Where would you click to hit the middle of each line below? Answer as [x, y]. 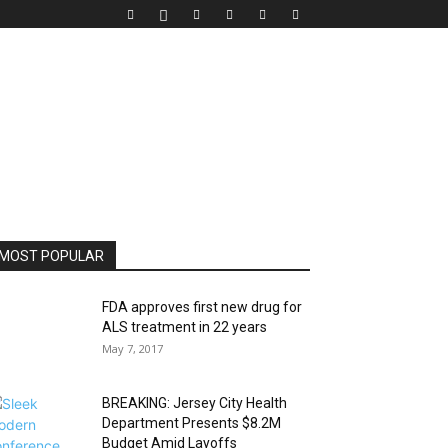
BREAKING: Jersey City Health [194, 403]
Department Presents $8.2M [191, 423]
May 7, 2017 [132, 348]
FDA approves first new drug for [202, 307]
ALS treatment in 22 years [184, 327]
